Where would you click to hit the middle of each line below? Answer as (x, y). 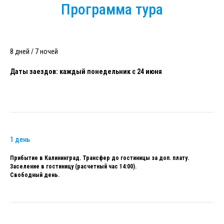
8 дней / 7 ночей (34, 51)
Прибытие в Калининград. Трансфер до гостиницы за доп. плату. (99, 158)
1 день (20, 139)
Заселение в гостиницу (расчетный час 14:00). (73, 166)
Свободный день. (35, 175)
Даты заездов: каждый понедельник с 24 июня (86, 71)
